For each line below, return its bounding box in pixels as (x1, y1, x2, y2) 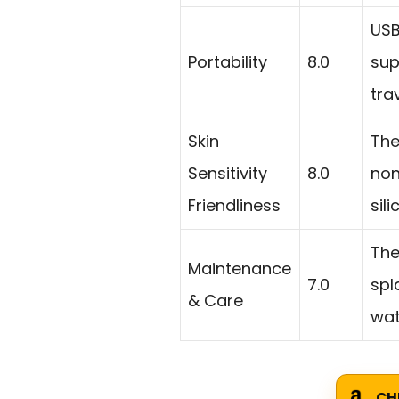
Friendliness (188, 194, 281, 217)
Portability (188, 51, 267, 74)
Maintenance (188, 257, 291, 281)
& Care (188, 289, 243, 313)
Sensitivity (188, 162, 267, 185)
